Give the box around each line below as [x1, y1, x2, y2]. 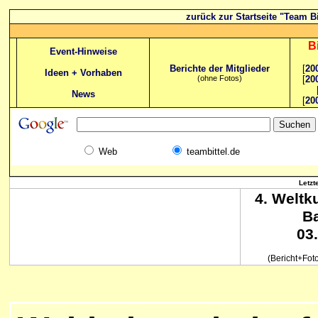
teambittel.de [187, 146, 240, 157]
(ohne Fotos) [197, 74, 242, 82]
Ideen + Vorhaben [44, 67, 122, 78]
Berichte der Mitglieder [170, 63, 270, 74]
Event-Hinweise [49, 46, 117, 57]
